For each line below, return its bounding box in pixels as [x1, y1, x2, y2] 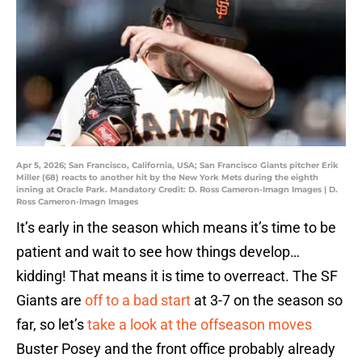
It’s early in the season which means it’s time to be [16, 219, 336, 237]
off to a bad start [85, 292, 191, 309]
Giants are [16, 292, 85, 309]
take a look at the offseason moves [87, 316, 312, 334]
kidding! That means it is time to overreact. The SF [16, 267, 338, 285]
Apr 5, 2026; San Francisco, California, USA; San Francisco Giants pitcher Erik [16, 160, 339, 171]
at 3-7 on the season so [191, 292, 343, 309]
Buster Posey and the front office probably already [16, 340, 335, 358]
